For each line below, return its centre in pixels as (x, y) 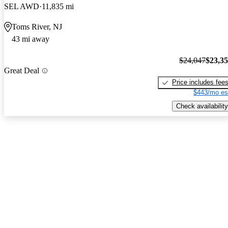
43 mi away (31, 39)
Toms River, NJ (37, 26)
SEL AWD (22, 6)
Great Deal (22, 71)
